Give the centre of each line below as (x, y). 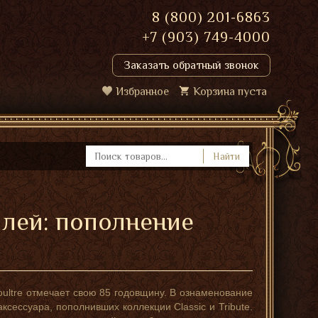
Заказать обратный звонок (191, 65)
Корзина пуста (230, 92)
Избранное (142, 92)
